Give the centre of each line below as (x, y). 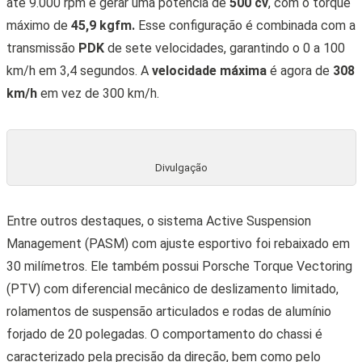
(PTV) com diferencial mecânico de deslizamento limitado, (172, 288)
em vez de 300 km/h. (98, 93)
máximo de (38, 25)
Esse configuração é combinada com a (245, 25)
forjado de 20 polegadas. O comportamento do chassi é (164, 334)
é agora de (299, 70)
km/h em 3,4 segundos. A (79, 70)
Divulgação (181, 167)
